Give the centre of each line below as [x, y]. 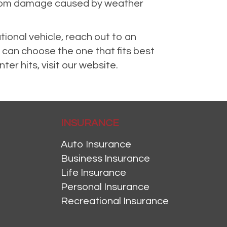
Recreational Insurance [115, 201]
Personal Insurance [105, 187]
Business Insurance [105, 159]
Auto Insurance [96, 145]
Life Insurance [93, 173]
